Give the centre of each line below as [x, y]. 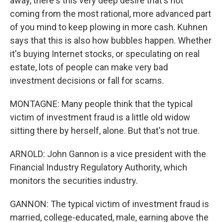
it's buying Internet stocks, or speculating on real [105, 54]
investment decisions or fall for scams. [87, 81]
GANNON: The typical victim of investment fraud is [110, 204]
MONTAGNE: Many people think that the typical [101, 104]
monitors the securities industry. [74, 181]
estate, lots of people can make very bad [89, 67]
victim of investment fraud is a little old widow [100, 117]
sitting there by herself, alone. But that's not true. [105, 131]
